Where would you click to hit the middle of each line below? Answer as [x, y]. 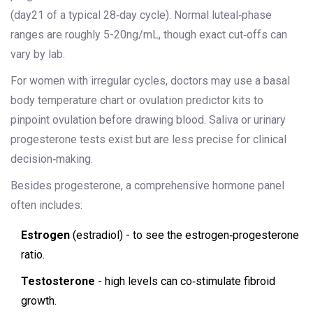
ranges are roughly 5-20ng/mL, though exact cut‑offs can [149, 35]
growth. [39, 301]
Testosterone [58, 282]
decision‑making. [52, 159]
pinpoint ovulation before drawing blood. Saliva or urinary [148, 120]
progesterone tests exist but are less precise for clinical [148, 140]
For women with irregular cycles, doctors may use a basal [150, 81]
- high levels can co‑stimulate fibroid [185, 282]
